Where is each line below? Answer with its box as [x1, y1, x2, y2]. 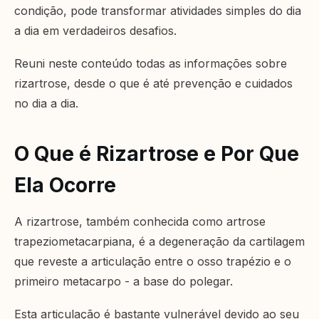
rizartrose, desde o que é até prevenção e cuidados [14, 76, 293, 91]
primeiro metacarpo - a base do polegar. [14, 274, 233, 289]
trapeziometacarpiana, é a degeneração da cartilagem [14, 234, 305, 249]
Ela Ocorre [14, 173, 116, 198]
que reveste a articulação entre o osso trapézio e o [14, 254, 291, 269]
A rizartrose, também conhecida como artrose [14, 214, 266, 229]
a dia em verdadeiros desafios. [14, 23, 177, 38]
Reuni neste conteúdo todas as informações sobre [14, 56, 287, 71]
